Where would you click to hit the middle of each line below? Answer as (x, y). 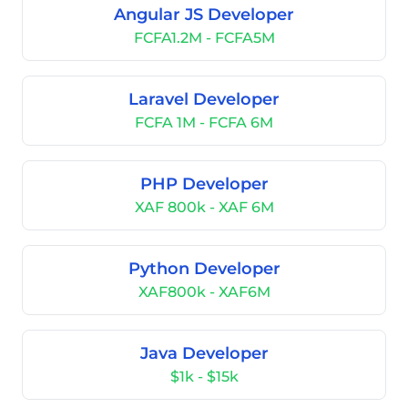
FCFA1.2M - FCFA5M (204, 38)
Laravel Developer (204, 99)
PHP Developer (204, 184)
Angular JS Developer (204, 15)
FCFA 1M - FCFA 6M (204, 122)
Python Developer (204, 269)
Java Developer (204, 353)
